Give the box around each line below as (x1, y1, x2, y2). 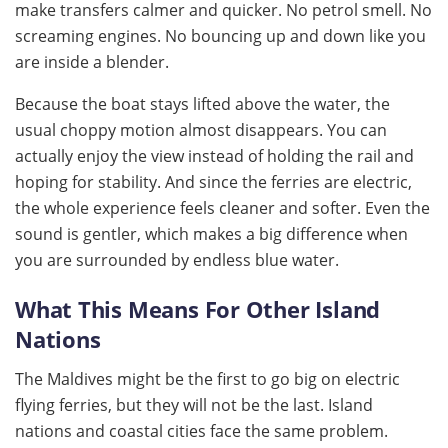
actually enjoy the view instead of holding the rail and (15, 145, 414, 168)
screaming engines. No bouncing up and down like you (15, 25, 426, 48)
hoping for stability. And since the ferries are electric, (15, 171, 412, 194)
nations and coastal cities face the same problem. (15, 419, 388, 442)
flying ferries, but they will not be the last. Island (15, 393, 373, 416)
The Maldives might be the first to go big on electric (15, 367, 400, 390)
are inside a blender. (15, 51, 169, 74)
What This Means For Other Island (15, 294, 381, 324)
